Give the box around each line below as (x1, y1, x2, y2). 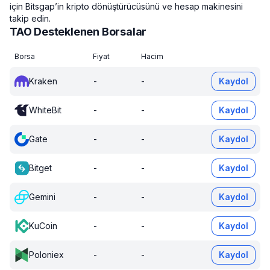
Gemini (29, 192, 55, 202)
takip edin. (10, 13, 51, 24)
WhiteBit (29, 105, 61, 115)
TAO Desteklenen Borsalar (10, 25, 147, 38)
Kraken (29, 76, 57, 86)
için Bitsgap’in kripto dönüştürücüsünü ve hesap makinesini (10, 1, 243, 11)
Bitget (29, 163, 52, 173)
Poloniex (29, 250, 64, 260)
